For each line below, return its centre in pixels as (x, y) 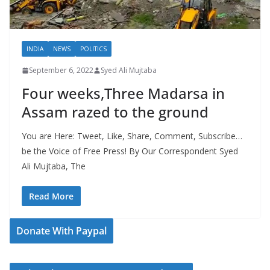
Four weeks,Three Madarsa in (123, 93)
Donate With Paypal (61, 231)
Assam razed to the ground (115, 112)
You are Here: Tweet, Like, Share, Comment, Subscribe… (132, 136)
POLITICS (93, 49)
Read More (51, 196)
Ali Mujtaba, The (54, 166)
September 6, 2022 (61, 71)
